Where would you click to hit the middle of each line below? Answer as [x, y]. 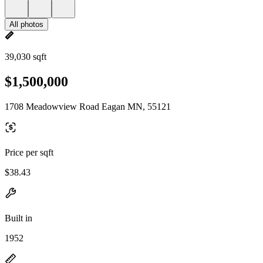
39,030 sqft [26, 57]
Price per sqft [29, 152]
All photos [26, 24]
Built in [18, 218]
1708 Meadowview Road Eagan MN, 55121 [88, 106]
